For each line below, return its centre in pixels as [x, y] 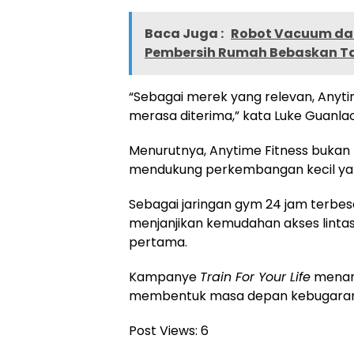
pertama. [158, 243]
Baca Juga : [185, 34]
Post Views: [163, 331]
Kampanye [164, 277]
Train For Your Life [255, 277]
